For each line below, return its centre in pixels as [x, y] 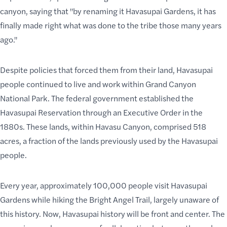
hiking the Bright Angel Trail [101, 199]
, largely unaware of [184, 199]
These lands [47, 126]
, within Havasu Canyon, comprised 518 [137, 126]
